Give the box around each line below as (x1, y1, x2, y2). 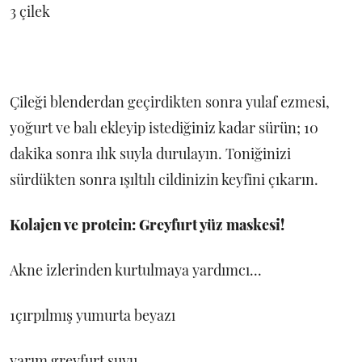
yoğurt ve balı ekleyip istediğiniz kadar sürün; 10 (10, 118, 318, 138)
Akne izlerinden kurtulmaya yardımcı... (10, 260, 262, 280)
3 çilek (10, 2, 50, 22)
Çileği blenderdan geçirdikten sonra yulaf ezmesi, (10, 92, 330, 112)
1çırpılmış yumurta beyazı (10, 305, 175, 326)
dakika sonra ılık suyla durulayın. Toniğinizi (10, 144, 291, 164)
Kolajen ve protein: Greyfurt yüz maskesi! (10, 215, 284, 235)
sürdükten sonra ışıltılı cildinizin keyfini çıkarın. (10, 170, 318, 190)
